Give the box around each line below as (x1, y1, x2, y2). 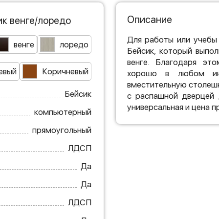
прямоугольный (32, 125, 91, 135)
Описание (127, 13, 172, 25)
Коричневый (42, 66, 88, 76)
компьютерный (34, 107, 91, 117)
